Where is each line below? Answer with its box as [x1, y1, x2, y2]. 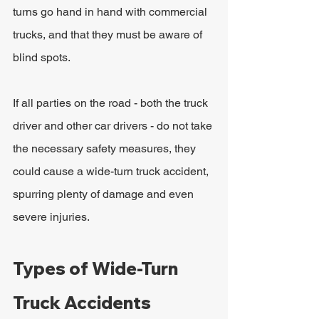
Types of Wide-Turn [13, 258, 182, 279]
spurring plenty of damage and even [13, 187, 197, 201]
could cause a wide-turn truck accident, [13, 164, 211, 178]
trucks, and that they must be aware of [13, 28, 205, 41]
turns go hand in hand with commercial [13, 5, 210, 19]
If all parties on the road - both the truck [13, 96, 211, 110]
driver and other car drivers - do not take [13, 119, 215, 132]
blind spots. [13, 51, 70, 64]
